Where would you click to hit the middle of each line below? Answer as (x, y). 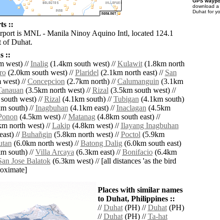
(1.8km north (163, 64)
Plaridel (87, 73)
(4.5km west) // (43, 117)
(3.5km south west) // (142, 90)
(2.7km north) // (91, 82)
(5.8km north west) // (86, 135)
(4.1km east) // (92, 108)
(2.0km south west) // (40, 73)
